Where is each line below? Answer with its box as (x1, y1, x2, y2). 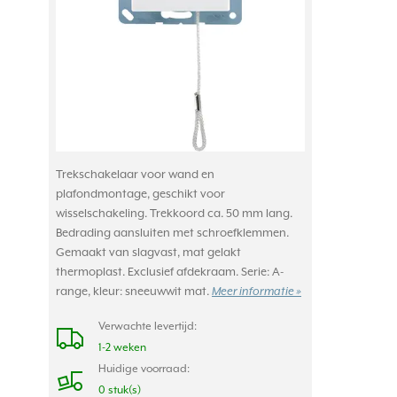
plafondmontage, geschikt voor (56, 187, 225, 201)
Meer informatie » (212, 284, 301, 299)
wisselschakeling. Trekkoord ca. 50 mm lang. (56, 206, 292, 221)
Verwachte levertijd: (98, 319, 197, 333)
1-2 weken (98, 340, 146, 354)
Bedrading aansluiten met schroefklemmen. (56, 226, 289, 240)
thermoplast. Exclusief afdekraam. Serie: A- (56, 265, 284, 279)
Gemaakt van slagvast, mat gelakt (56, 245, 241, 260)
